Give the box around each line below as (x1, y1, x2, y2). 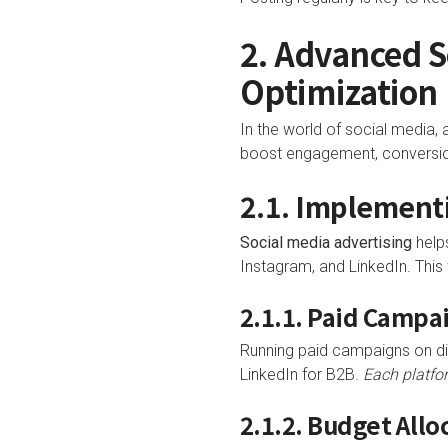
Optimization (239, 68, 438, 115)
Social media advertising (239, 233, 412, 253)
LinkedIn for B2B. (239, 365, 363, 385)
